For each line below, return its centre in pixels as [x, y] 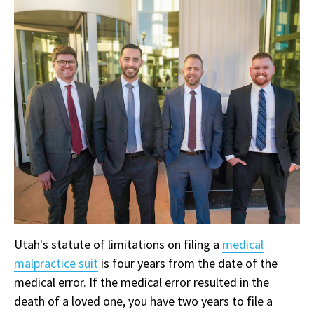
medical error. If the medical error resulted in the [142, 282]
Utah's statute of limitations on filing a [118, 244]
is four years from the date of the [188, 263]
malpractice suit [56, 263]
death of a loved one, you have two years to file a [143, 301]
